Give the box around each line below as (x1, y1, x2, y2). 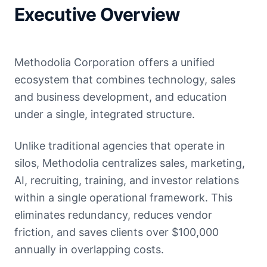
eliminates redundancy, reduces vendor (14, 209, 212, 222)
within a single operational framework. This (14, 191, 232, 204)
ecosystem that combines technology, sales (14, 73, 235, 86)
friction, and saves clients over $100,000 (14, 226, 219, 239)
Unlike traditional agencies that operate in (14, 139, 225, 153)
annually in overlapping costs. (14, 243, 164, 256)
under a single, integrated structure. (14, 108, 195, 121)
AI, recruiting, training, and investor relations (14, 174, 239, 187)
